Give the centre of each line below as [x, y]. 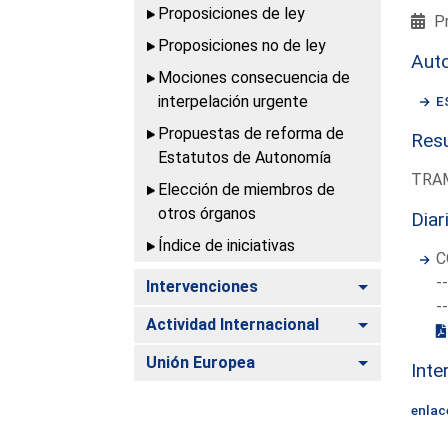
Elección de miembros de [247, 189]
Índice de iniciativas [227, 245]
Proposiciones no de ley [242, 45]
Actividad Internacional [233, 324]
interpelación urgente [233, 101]
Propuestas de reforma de [251, 133]
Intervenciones [202, 286]
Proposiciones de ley [232, 13]
